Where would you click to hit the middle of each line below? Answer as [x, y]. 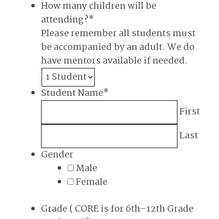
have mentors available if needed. [114, 61]
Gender [57, 155]
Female [92, 182]
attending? [65, 20]
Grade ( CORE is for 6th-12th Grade [117, 209]
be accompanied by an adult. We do [118, 47]
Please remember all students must [118, 34]
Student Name [72, 93]
